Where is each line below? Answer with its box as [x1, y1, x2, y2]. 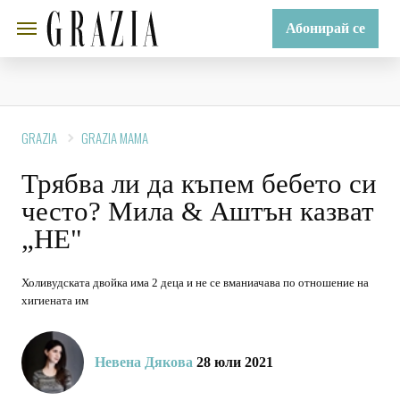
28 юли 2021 [193, 354, 273, 370]
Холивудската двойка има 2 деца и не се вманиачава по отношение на [21, 276, 369, 289]
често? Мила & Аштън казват [21, 196, 374, 227]
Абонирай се [286, 21, 365, 36]
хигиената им [21, 294, 88, 307]
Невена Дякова [95, 354, 193, 370]
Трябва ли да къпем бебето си [21, 168, 377, 199]
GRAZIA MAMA [81, 128, 148, 147]
